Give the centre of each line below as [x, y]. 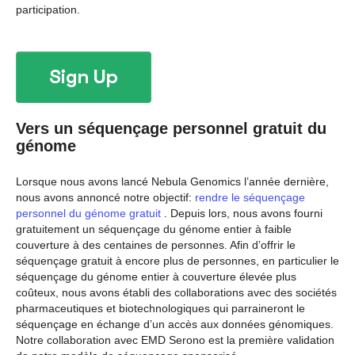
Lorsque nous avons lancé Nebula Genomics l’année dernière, [172, 181]
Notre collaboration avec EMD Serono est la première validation [175, 340]
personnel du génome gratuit [88, 213]
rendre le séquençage [248, 197]
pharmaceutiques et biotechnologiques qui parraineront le [160, 308]
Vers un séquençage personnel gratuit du [171, 129]
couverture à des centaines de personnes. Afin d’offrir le [156, 244]
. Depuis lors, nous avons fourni [242, 213]
